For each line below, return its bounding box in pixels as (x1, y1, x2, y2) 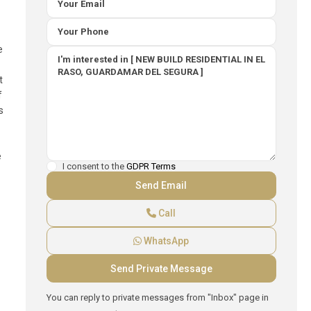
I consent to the (62, 161, 126, 171)
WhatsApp (142, 235, 190, 246)
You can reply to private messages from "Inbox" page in (46, 292, 269, 303)
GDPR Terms (126, 161, 176, 171)
